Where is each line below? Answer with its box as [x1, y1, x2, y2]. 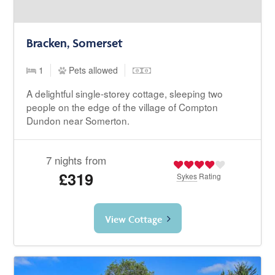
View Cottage [104, 212, 162, 225]
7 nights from [45, 152, 106, 168]
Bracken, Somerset [26, 35, 123, 50]
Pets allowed [66, 63, 118, 76]
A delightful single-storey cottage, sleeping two [26, 86, 223, 100]
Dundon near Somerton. [26, 113, 130, 127]
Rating [197, 170, 222, 181]
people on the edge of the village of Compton [26, 99, 219, 114]
